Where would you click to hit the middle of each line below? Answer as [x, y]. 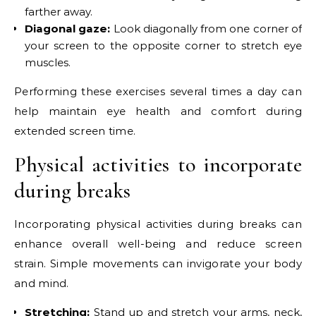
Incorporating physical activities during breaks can [158, 224]
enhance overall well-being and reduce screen [158, 244]
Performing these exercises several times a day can [158, 92]
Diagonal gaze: [68, 29]
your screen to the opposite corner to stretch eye [163, 46]
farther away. [59, 12]
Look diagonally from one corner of [206, 29]
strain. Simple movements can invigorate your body [158, 264]
